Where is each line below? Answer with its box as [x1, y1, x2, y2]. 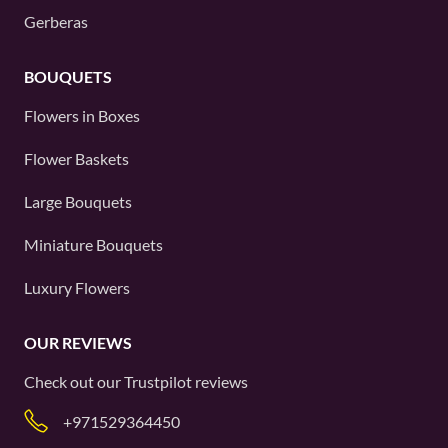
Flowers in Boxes [24, 106, 140, 125]
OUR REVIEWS [24, 333, 132, 352]
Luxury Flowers [24, 278, 130, 297]
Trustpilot [124, 372, 192, 391]
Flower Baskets [24, 149, 129, 168]
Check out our [24, 372, 124, 391]
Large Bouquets [24, 192, 132, 211]
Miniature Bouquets [24, 235, 163, 254]
